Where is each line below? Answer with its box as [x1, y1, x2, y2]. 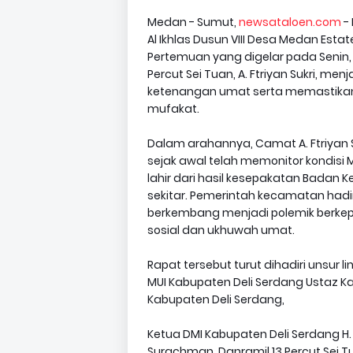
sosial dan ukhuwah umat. [147, 222, 295, 238]
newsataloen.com [239, 14, 341, 30]
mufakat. [147, 101, 199, 117]
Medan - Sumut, [147, 14, 239, 30]
